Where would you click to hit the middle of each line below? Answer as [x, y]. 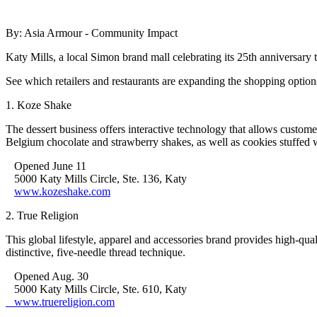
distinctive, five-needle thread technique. [96, 252]
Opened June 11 [46, 166]
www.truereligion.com [60, 301]
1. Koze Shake [39, 105]
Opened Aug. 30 [47, 276]
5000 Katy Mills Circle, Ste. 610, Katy [96, 289]
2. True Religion [42, 215]
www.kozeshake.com [62, 191]
